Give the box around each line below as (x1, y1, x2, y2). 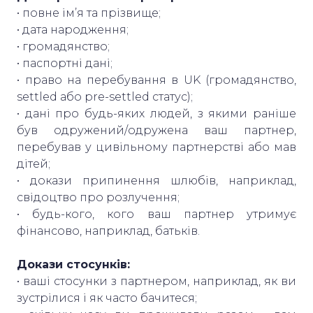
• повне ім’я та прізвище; (17, 6, 163, 20)
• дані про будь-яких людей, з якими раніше (17, 106, 296, 120)
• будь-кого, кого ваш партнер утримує (17, 207, 296, 221)
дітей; (17, 156, 53, 170)
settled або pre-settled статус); (17, 89, 196, 103)
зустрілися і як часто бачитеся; (17, 291, 200, 305)
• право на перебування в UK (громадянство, (17, 73, 296, 87)
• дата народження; (17, 22, 131, 36)
